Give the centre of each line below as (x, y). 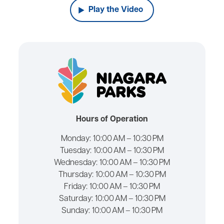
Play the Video (116, 10)
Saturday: (76, 199)
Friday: (76, 187)
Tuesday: (76, 151)
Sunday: (76, 211)
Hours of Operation (112, 120)
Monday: (76, 139)
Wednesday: (76, 163)
